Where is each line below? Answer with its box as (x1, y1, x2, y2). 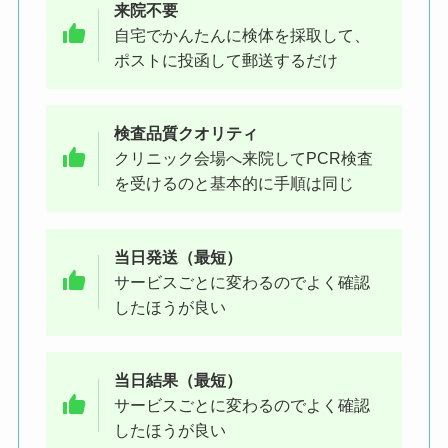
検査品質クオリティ (114, 124, 259, 143)
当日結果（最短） (114, 371, 243, 390)
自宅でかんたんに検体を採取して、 (114, 25, 371, 44)
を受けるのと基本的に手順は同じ (114, 174, 355, 193)
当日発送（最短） (114, 247, 243, 266)
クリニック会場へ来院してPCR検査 (114, 149, 374, 168)
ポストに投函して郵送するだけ (114, 50, 339, 69)
